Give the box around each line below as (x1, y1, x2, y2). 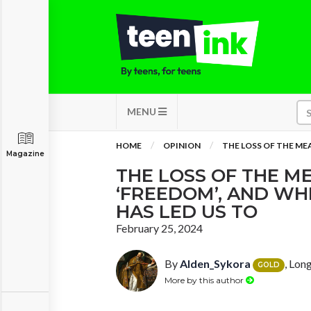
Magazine (6, 149, 44, 158)
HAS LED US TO (116, 201, 258, 223)
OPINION (163, 140, 201, 151)
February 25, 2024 (116, 221, 203, 235)
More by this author (165, 274, 246, 285)
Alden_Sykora (180, 257, 251, 270)
